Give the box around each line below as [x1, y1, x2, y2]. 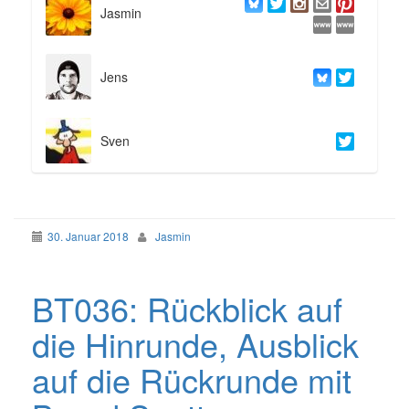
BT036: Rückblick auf [32, 285, 342, 332]
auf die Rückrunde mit [32, 356, 351, 404]
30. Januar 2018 [47, 228, 129, 245]
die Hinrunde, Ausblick [32, 320, 359, 368]
